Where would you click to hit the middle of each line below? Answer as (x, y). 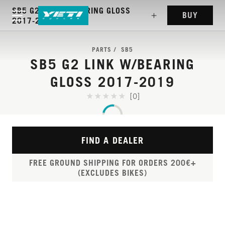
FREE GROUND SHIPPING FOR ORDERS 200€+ (113, 163)
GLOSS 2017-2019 (113, 82)
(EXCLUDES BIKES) (113, 173)
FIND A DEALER (113, 140)
